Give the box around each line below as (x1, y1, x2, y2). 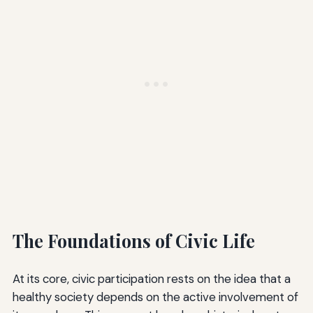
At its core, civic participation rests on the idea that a (12, 270, 291, 286)
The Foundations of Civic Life (12, 228, 255, 252)
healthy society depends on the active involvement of (12, 289, 298, 305)
